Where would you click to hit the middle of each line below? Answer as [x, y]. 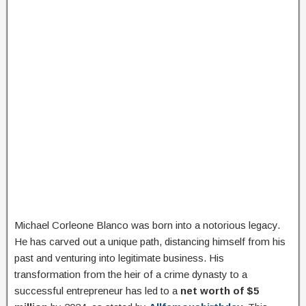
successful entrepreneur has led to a [97, 291]
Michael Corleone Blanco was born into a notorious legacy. [147, 225]
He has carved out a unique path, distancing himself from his [150, 241]
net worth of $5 [220, 291]
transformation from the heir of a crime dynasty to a [131, 274]
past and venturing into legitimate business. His [119, 258]
